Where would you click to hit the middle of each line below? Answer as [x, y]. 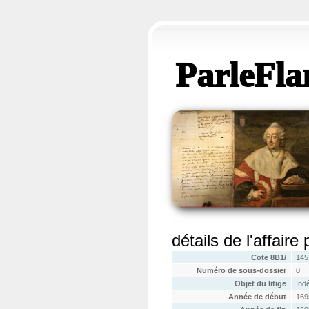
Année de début [258, 297]
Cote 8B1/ [269, 257]
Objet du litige [261, 283]
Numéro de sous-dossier [242, 270]
